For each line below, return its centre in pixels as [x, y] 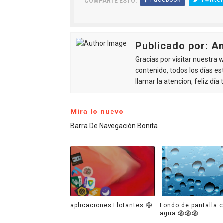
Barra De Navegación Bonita [114, 126]
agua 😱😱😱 [179, 213]
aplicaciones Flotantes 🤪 [111, 205]
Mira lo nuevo [97, 111]
